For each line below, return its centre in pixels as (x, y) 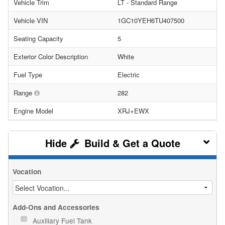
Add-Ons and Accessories (56, 207)
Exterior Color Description (51, 56)
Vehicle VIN (31, 20)
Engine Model (33, 110)
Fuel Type (28, 74)
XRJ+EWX (133, 110)
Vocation (27, 171)
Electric (129, 74)
